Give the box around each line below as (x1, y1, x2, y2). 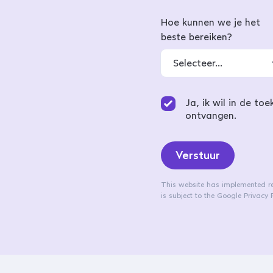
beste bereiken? (161, 30, 232, 43)
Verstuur (175, 148, 220, 162)
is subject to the (161, 191, 217, 200)
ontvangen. (185, 109, 236, 121)
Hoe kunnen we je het (161, 16, 260, 28)
